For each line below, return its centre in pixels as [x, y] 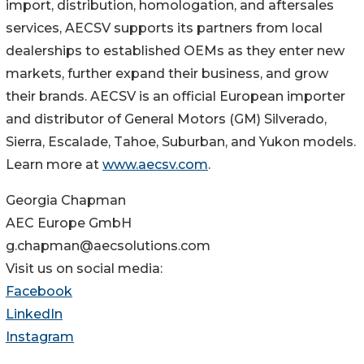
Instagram [40, 337]
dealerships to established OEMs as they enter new [175, 51]
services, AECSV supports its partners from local [164, 28]
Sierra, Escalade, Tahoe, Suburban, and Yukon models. [181, 142]
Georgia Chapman [66, 201]
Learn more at [54, 165]
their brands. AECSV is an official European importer [175, 97]
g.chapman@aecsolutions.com [108, 246]
